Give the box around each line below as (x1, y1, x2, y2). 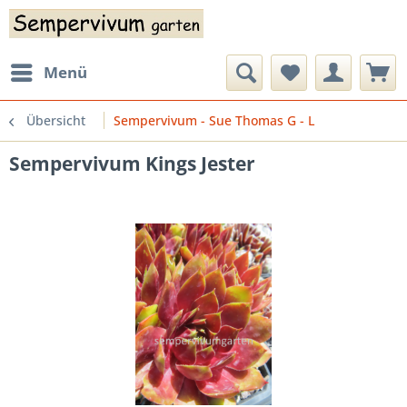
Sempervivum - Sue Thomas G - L (114, 112, 314, 129)
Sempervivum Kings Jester (9, 151, 255, 176)
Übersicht (26, 112, 85, 129)
